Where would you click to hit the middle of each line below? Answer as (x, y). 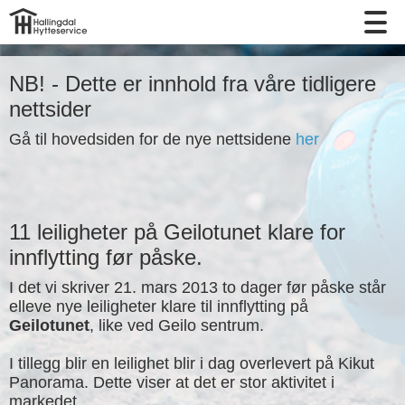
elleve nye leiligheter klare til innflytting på (159, 306)
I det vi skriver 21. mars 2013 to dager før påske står (198, 287)
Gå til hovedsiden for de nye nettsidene (152, 139)
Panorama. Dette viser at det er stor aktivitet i (172, 382)
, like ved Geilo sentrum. (177, 325)
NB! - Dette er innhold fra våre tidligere (193, 84)
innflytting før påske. (106, 257)
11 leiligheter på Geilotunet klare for (177, 232)
